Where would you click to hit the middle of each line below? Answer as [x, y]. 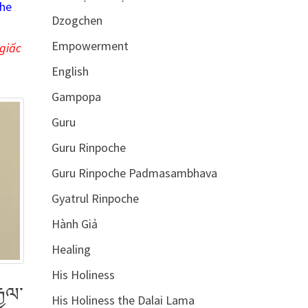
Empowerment [90, 46]
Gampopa [76, 97]
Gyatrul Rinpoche [95, 198]
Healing [71, 249]
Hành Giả [74, 224]
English [70, 71]
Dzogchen [77, 20]
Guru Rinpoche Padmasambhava [134, 173]
